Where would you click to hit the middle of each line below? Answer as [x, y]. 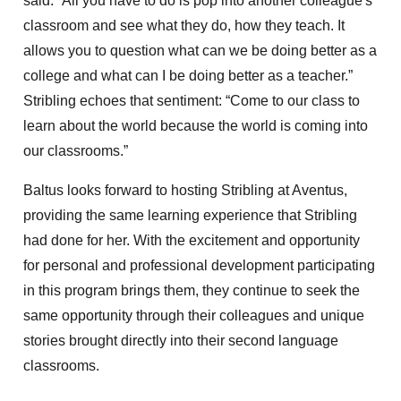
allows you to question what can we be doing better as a [200, 51]
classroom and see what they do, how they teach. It [184, 26]
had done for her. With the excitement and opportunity [192, 241]
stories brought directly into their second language [181, 341]
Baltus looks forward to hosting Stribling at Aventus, [186, 191]
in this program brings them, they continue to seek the [192, 291]
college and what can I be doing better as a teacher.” [188, 76]
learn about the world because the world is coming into [196, 126]
